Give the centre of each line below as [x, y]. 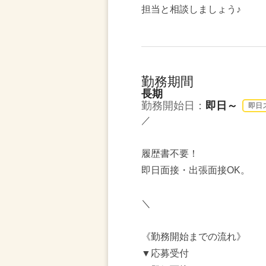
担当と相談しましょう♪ [191, 9]
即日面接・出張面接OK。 [196, 170]
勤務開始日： [173, 106]
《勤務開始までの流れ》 [194, 237]
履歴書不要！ [170, 153]
